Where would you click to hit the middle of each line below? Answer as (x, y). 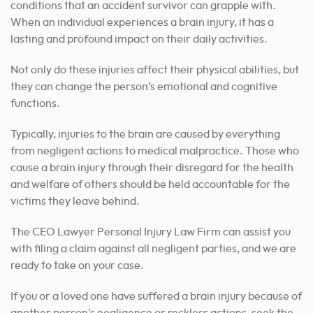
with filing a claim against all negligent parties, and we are (153, 249)
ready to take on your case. (77, 266)
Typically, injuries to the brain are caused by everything (145, 134)
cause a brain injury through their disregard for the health (152, 168)
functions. (35, 104)
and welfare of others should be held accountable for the (150, 185)
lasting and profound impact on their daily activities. (139, 39)
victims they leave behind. (75, 202)
